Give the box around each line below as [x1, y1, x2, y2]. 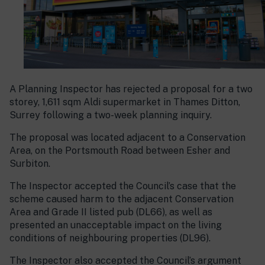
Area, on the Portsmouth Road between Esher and [9, 145, 230, 157]
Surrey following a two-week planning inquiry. [9, 109, 212, 121]
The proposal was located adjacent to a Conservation [9, 132, 245, 144]
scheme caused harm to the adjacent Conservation [9, 193, 234, 205]
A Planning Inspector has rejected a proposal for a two [9, 83, 253, 95]
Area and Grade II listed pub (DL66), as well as [9, 206, 212, 218]
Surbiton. [9, 158, 50, 170]
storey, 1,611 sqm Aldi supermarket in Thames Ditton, [9, 96, 240, 108]
